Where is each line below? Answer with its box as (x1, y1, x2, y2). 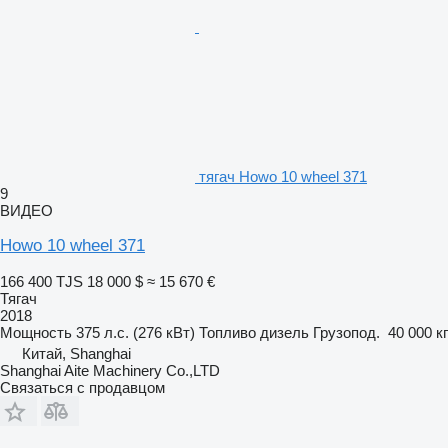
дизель (260, 323, 309, 341)
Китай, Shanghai (22, 344, 131, 362)
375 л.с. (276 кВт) (76, 323, 195, 341)
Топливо (199, 323, 256, 341)
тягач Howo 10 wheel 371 (199, 167, 367, 185)
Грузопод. (313, 323, 380, 341)
